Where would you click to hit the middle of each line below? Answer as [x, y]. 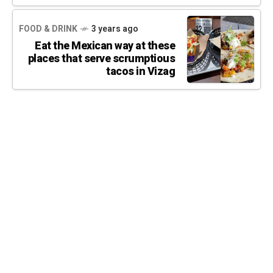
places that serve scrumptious [101, 58]
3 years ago [115, 29]
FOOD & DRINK [48, 29]
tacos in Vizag [140, 71]
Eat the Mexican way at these [105, 46]
